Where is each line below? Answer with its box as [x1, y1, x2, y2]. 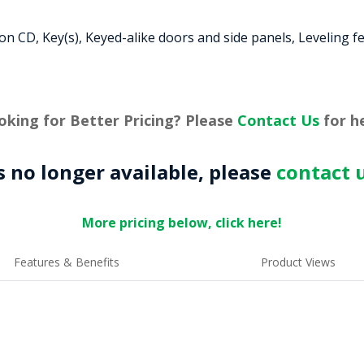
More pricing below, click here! [82, 214, 282, 232]
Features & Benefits [13, 254, 119, 270]
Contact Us [237, 110, 319, 130]
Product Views [260, 254, 336, 270]
